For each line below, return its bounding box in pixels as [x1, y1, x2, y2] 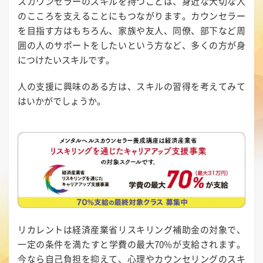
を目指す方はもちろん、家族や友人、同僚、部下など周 [18, 23, 245, 37]
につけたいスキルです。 [18, 53, 114, 66]
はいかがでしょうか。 [18, 94, 106, 107]
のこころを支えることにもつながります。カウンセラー [18, 9, 245, 22]
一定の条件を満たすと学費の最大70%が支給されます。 [18, 238, 245, 251]
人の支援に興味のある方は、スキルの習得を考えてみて [18, 79, 245, 93]
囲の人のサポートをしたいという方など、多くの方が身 [18, 38, 245, 52]
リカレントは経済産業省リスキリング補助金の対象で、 [18, 223, 245, 237]
